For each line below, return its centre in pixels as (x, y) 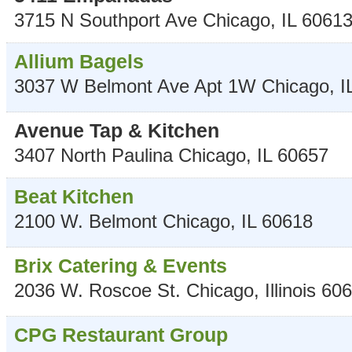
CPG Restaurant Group (121, 334)
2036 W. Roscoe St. (97, 290)
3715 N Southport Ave (106, 20)
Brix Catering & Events (121, 265)
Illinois (293, 290)
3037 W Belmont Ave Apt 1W (135, 86)
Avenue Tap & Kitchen (117, 130)
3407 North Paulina (93, 155)
